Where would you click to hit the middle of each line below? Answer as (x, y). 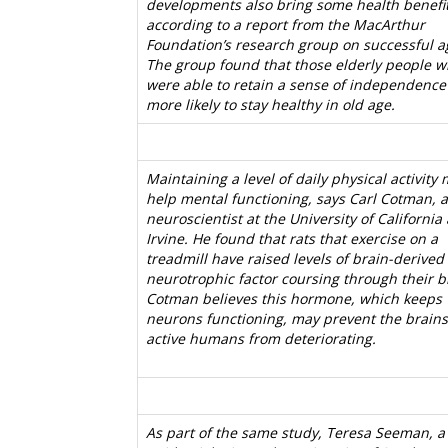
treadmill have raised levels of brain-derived (295, 258)
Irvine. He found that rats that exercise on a (292, 238)
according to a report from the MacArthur (285, 24)
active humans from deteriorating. (261, 338)
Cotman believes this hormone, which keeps (294, 298)
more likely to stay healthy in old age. (270, 104)
